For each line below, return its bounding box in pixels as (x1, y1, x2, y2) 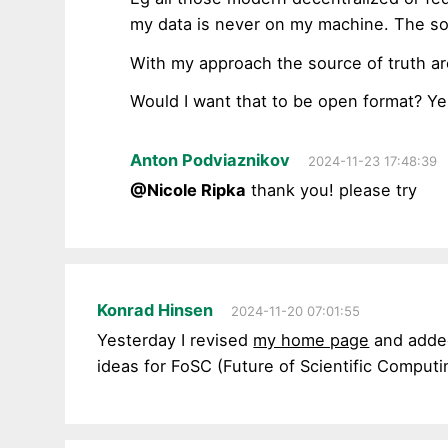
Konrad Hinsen (97, 299, 214, 320)
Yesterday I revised (97, 329, 254, 350)
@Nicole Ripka (130, 179, 247, 200)
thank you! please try (246, 179, 418, 200)
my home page (253, 329, 370, 350)
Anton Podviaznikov (130, 149, 291, 170)
